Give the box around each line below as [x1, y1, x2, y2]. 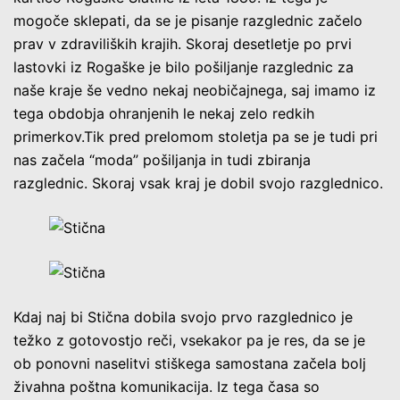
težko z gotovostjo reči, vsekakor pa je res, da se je [13, 330, 365, 349]
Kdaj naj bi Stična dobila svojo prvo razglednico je [13, 307, 353, 326]
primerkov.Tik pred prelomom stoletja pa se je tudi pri [13, 127, 378, 146]
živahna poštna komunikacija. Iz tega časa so [13, 377, 320, 396]
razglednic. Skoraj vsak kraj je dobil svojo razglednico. [13, 173, 383, 192]
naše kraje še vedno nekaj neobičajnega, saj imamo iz [13, 80, 376, 99]
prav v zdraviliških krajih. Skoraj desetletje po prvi [13, 34, 352, 53]
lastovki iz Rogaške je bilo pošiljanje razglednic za [13, 57, 354, 76]
